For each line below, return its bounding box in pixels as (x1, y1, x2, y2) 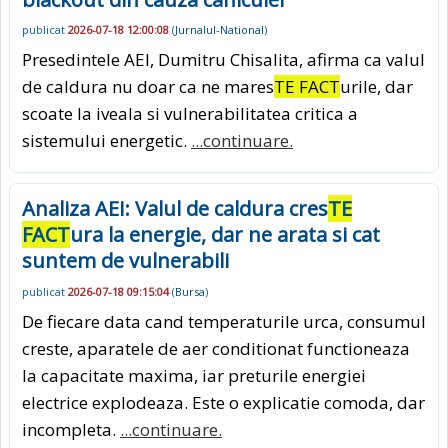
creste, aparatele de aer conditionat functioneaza (22, 336, 410, 360)
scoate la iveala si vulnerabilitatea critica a (22, 102, 358, 126)
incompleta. (22, 417, 120, 441)
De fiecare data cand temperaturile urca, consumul (22, 309, 426, 333)
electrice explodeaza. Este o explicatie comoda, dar (22, 390, 425, 414)
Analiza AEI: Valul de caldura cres (22, 195, 328, 223)
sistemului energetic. (22, 129, 191, 153)
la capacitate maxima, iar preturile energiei (22, 363, 366, 387)
